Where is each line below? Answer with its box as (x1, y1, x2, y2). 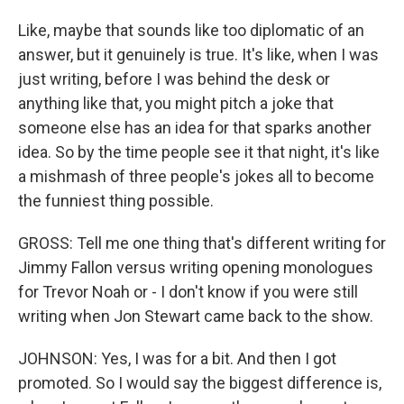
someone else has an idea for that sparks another (18, 118, 372, 137)
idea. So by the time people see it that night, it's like (18, 142, 380, 161)
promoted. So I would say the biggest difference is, (18, 373, 381, 392)
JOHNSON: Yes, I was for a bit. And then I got (18, 349, 336, 368)
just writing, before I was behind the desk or (18, 69, 330, 88)
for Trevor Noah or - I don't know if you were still (18, 282, 358, 301)
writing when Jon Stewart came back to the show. (18, 307, 373, 326)
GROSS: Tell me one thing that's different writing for (18, 234, 386, 252)
